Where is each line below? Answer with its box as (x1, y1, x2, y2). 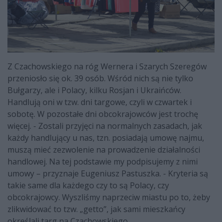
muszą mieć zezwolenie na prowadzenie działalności (7, 144, 200, 155)
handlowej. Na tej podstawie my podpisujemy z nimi (7, 156, 198, 167)
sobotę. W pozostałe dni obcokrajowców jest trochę (7, 108, 198, 119)
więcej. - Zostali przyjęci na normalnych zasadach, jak (7, 120, 202, 131)
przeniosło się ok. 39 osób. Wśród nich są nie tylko (7, 72, 193, 84)
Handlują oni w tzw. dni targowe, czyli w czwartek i (7, 96, 192, 108)
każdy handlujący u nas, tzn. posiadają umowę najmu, (7, 132, 204, 143)
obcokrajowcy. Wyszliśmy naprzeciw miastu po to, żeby (7, 191, 210, 203)
